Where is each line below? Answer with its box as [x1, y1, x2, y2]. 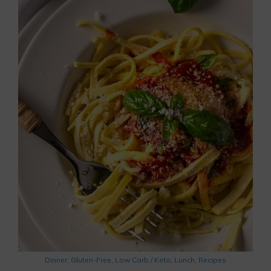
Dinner [45, 255, 67, 264]
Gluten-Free [71, 255, 111, 264]
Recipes [198, 255, 226, 264]
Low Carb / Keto [115, 255, 171, 264]
